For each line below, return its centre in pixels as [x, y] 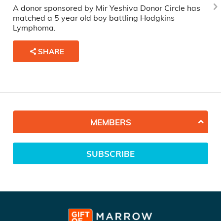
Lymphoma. [34, 28]
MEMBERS [110, 122]
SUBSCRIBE [110, 153]
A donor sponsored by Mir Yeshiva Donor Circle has [107, 8]
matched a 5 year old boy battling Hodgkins [94, 18]
